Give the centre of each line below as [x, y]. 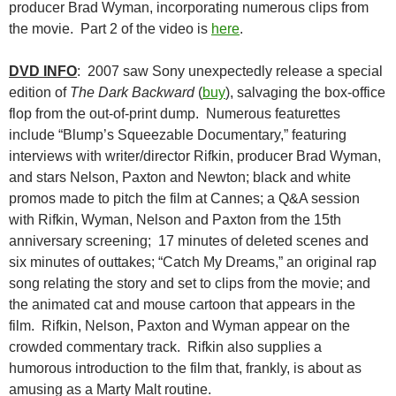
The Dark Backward [132, 93]
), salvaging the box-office [305, 93]
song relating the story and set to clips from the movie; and [190, 284]
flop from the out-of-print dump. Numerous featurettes [175, 114]
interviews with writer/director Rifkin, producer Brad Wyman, [195, 156]
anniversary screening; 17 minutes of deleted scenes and [189, 241]
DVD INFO [43, 72]
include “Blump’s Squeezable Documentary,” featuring [178, 135]
